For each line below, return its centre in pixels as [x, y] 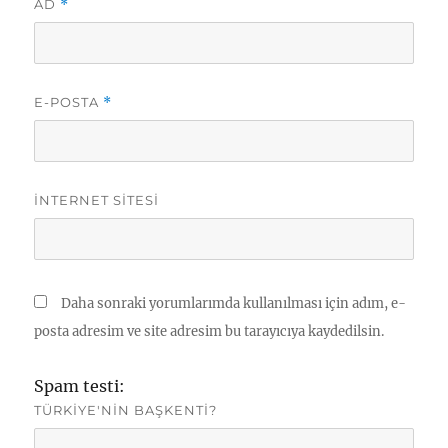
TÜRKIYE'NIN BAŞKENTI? [126, 410]
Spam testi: [80, 386]
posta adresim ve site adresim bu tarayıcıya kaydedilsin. [209, 332]
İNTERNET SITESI [97, 200]
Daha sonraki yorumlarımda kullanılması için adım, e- [234, 304]
